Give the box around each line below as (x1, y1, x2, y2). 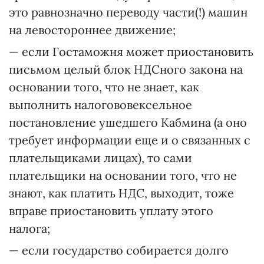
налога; (9, 221, 50, 236)
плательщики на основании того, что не (9, 168, 237, 183)
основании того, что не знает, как (9, 80, 199, 94)
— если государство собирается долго (9, 243, 229, 258)
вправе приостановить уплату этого (9, 203, 213, 218)
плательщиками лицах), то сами (9, 150, 192, 165)
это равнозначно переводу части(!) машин (9, 5, 247, 19)
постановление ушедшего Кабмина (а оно (9, 115, 247, 130)
